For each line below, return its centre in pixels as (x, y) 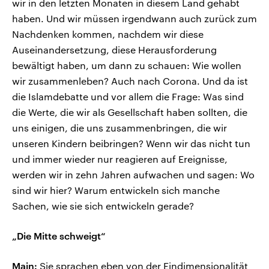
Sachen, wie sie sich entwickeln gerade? (103, 206)
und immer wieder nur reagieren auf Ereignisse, (120, 159)
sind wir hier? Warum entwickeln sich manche (116, 190)
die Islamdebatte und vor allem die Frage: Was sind (128, 97)
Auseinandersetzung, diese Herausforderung (114, 50)
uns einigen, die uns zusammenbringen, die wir (119, 128)
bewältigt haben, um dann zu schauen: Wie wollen (127, 65)
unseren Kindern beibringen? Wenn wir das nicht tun (131, 144)
